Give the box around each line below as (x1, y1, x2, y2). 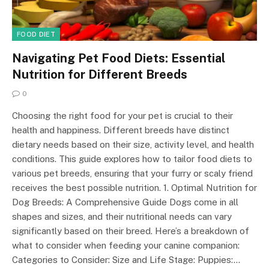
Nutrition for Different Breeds (12, 67, 187, 82)
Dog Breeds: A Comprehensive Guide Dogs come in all (12, 197, 238, 208)
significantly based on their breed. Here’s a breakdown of (12, 226, 249, 237)
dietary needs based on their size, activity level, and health (12, 139, 254, 150)
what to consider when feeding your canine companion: (12, 240, 240, 251)
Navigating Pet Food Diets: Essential (12, 51, 225, 66)
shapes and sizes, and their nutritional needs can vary (12, 211, 232, 222)
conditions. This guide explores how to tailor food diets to (12, 154, 252, 165)
